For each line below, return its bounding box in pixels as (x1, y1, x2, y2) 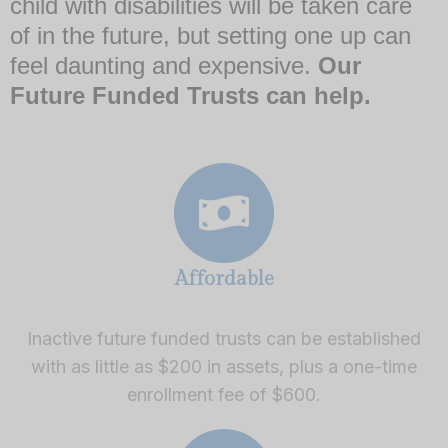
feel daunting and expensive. (10, 51, 318, 79)
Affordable (174, 266, 274, 291)
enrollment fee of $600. (127, 383, 321, 405)
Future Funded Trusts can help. (10, 81, 371, 109)
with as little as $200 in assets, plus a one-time (31, 355, 417, 377)
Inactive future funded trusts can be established (27, 327, 421, 349)
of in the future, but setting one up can (10, 21, 411, 49)
